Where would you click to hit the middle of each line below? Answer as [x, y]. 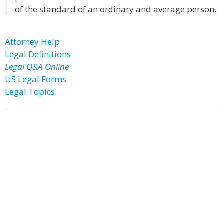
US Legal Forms [36, 79]
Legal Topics [30, 91]
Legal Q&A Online [37, 66]
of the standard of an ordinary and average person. [115, 9]
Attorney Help [32, 42]
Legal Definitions [38, 54]
